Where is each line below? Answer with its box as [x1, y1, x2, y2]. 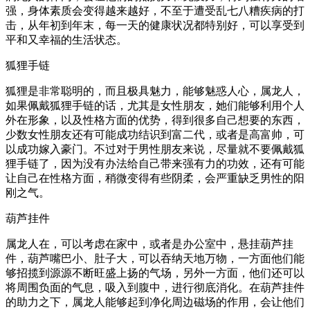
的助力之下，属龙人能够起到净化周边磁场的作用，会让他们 [6, 296, 304, 309]
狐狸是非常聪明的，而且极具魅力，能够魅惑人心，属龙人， [6, 85, 304, 98]
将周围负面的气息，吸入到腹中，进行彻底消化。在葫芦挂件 [6, 282, 304, 294]
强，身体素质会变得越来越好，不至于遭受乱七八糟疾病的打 [6, 5, 304, 17]
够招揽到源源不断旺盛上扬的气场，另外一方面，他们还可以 [6, 267, 304, 280]
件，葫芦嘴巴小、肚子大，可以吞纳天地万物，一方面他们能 [6, 253, 304, 265]
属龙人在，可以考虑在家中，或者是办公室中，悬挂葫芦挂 [6, 238, 293, 250]
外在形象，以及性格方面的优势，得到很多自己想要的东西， [6, 114, 304, 127]
